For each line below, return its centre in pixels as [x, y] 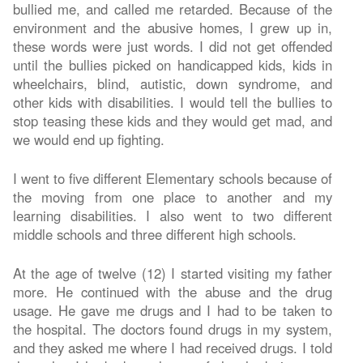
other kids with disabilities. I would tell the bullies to [172, 102]
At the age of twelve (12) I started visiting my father [172, 273]
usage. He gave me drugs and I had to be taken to [172, 310]
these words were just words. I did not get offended [172, 46]
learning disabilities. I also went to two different [172, 215]
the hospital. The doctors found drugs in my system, [172, 329]
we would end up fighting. [92, 139]
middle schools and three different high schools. [154, 234]
